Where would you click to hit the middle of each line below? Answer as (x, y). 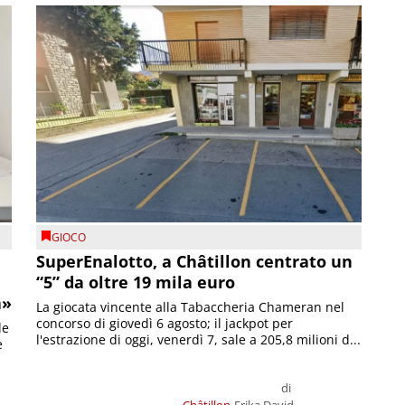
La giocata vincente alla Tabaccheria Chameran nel (191, 307)
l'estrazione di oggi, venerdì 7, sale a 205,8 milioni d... (199, 340)
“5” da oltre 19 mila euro (136, 283)
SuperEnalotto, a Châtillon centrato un (195, 262)
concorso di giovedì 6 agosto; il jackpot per (165, 324)
